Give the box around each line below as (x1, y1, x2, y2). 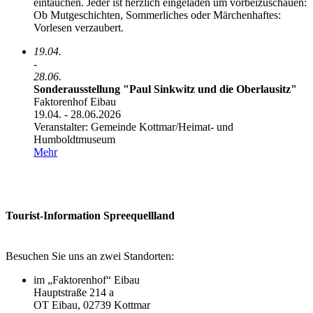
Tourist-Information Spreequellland (6, 210, 175, 222)
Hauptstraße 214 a (34, 286, 114, 298)
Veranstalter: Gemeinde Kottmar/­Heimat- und (34, 121, 233, 133)
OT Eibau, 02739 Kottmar (34, 298, 150, 311)
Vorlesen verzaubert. (34, 22, 124, 34)
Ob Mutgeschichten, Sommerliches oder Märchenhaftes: (34, 9, 281, 21)
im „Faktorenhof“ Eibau (34, 273, 140, 286)
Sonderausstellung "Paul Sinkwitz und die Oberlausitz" (34, 83, 297, 95)
